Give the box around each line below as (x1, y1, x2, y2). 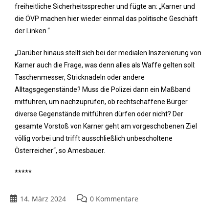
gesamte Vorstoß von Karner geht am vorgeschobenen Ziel (15, 122, 197, 130)
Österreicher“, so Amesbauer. (15, 147, 105, 154)
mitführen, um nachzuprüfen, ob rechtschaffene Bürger (15, 98, 188, 106)
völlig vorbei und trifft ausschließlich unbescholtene (15, 134, 173, 142)
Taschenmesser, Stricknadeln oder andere (15, 73, 145, 81)
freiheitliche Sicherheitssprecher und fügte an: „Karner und (15, 2, 195, 10)
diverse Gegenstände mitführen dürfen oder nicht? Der (15, 110, 183, 118)
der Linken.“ (15, 27, 50, 35)
